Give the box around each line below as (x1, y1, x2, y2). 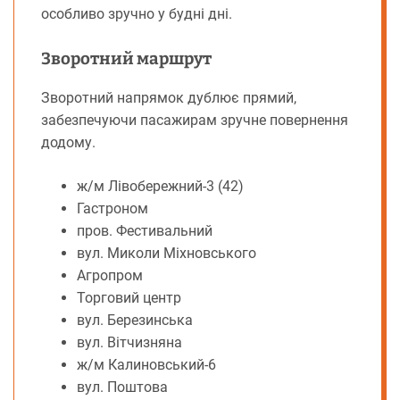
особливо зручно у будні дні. (41, 5, 232, 23)
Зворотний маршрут (41, 49, 212, 70)
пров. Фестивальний (77, 222, 212, 240)
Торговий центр (77, 289, 181, 307)
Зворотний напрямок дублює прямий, (41, 89, 296, 107)
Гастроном (77, 200, 148, 218)
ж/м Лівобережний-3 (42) (77, 178, 244, 196)
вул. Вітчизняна (77, 334, 182, 352)
